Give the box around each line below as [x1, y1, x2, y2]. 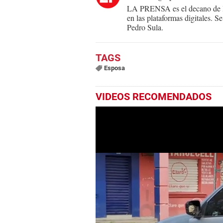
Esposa [104, 64, 125, 72]
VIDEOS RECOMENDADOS [96, 90, 212, 103]
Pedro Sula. [127, 21, 163, 32]
